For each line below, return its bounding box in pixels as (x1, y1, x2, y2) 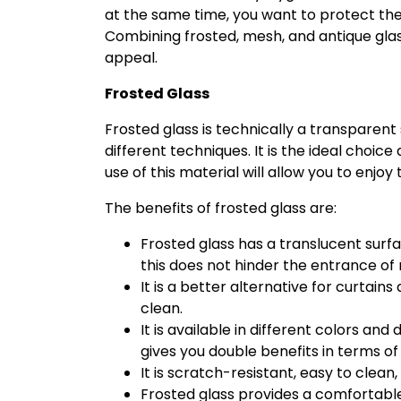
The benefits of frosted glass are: (105, 197, 337, 218)
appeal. (105, 47, 158, 68)
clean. (141, 297, 183, 319)
